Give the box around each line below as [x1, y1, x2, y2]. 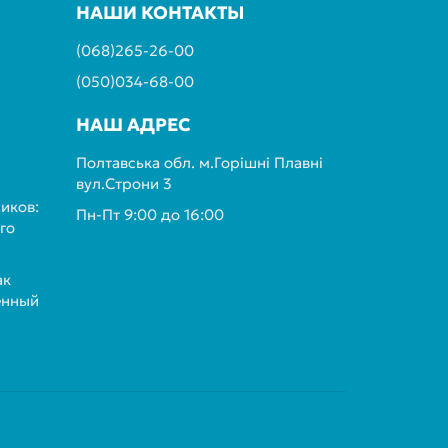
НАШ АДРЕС [76, 113, 191, 136]
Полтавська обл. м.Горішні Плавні [76, 153, 323, 172]
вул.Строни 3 [76, 174, 172, 193]
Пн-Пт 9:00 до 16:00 [76, 205, 224, 224]
